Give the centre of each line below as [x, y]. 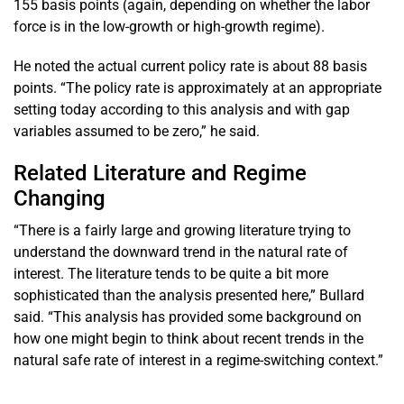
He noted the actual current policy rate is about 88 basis [190, 66]
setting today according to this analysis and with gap [182, 109]
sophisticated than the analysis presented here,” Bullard [189, 295]
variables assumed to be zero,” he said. [137, 131]
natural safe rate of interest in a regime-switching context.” [198, 360]
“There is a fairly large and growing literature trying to [182, 230]
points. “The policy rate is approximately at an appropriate [197, 87]
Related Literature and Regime [160, 173]
